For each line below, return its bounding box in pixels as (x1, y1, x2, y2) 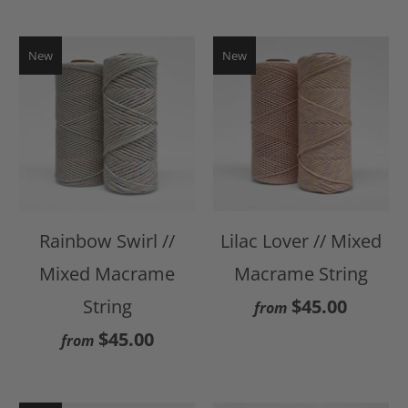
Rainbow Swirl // (39, 229, 176, 254)
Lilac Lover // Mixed (219, 229, 382, 254)
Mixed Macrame (39, 261, 176, 287)
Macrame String (233, 261, 368, 287)
